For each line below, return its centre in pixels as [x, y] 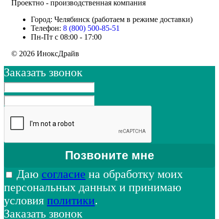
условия [25, 200]
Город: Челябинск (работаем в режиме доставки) [112, 19]
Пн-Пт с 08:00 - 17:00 [66, 37]
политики [71, 200]
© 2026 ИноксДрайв [45, 54]
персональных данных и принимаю [93, 187]
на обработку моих [134, 174]
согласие [64, 174]
